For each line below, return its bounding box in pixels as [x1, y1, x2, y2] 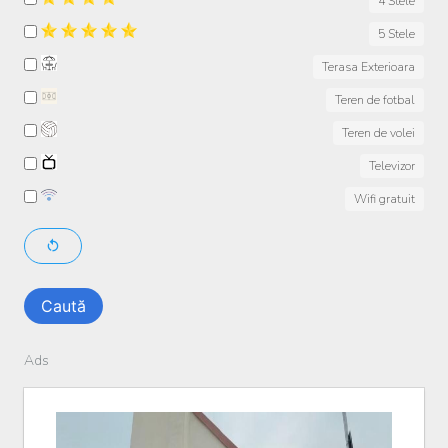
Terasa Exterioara [322, 59, 415, 76]
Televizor [369, 158, 415, 175]
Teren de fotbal [335, 92, 415, 109]
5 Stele [378, 26, 415, 43]
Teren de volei [342, 125, 415, 142]
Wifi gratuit [354, 191, 415, 208]
